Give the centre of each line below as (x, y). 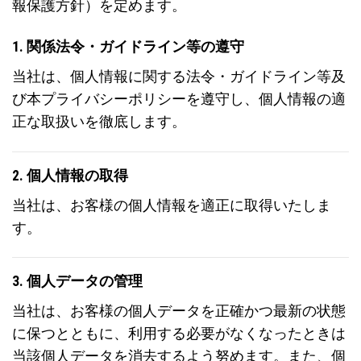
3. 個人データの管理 (77, 282)
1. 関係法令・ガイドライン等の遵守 (128, 47)
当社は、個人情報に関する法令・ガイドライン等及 (179, 76)
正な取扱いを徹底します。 (99, 121)
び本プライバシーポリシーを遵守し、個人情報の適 (179, 99)
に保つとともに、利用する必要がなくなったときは (179, 334)
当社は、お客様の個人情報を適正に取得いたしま (172, 205)
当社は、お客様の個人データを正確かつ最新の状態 (179, 311)
